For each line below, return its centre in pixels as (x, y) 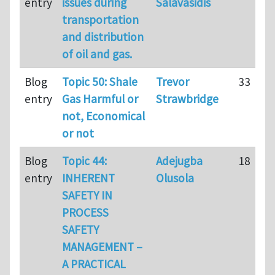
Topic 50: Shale (100, 81)
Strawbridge (187, 99)
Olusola (175, 178)
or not (78, 133)
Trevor (172, 81)
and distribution (103, 37)
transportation (100, 19)
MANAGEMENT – (102, 246)
